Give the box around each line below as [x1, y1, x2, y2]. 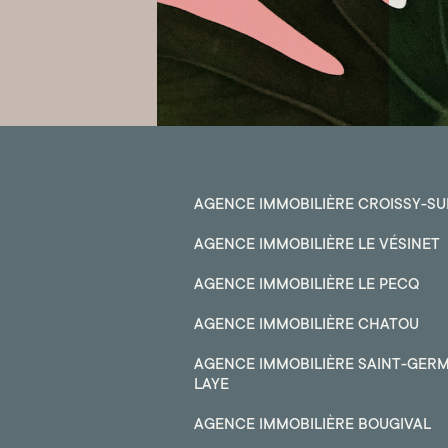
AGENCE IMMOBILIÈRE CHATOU [193, 317, 419, 335]
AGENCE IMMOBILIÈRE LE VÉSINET [193, 237, 440, 255]
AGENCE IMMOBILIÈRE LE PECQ [193, 277, 419, 295]
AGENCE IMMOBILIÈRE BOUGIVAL [193, 417, 431, 435]
